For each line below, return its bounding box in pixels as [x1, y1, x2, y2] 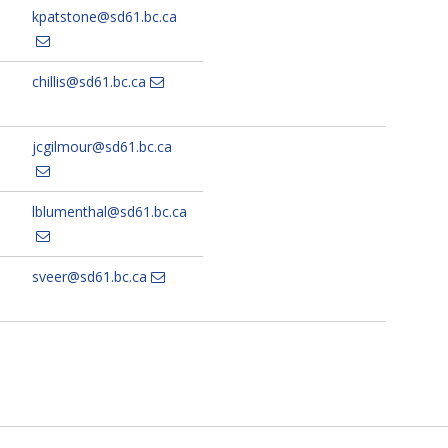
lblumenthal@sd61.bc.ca [31, 202, 187, 222]
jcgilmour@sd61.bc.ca [31, 137, 172, 157]
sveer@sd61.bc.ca [31, 267, 147, 287]
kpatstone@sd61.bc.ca [31, 7, 177, 27]
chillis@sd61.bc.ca [31, 72, 146, 92]
